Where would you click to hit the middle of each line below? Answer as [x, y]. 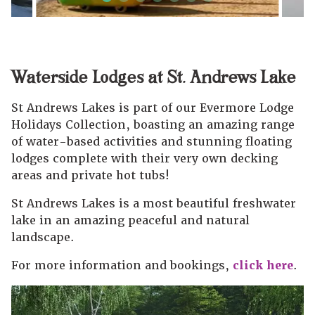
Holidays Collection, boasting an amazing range [153, 125]
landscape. [43, 238]
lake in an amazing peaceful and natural [130, 221]
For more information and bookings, [122, 266]
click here [263, 266]
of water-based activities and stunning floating [152, 142]
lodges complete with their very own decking [144, 159]
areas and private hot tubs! [90, 176]
